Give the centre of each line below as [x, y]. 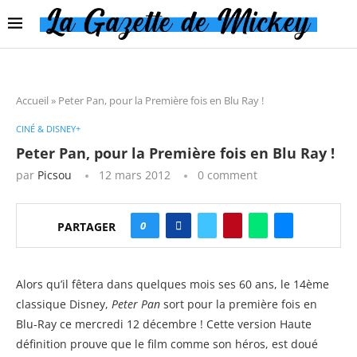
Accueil [32, 100]
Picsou [55, 175]
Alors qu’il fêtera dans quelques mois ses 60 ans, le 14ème [173, 284]
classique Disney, [64, 304]
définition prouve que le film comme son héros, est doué [167, 343]
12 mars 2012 [135, 175]
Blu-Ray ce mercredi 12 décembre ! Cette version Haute [164, 324]
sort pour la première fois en [239, 304]
